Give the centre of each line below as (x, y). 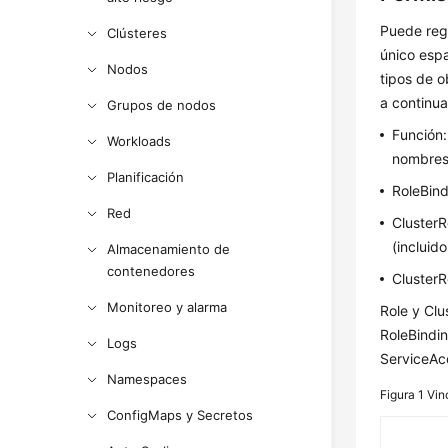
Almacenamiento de (169, 249)
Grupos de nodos (162, 105)
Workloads (139, 141)
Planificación (146, 177)
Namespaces (147, 379)
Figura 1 (404, 394)
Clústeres (137, 33)
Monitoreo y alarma (167, 307)
